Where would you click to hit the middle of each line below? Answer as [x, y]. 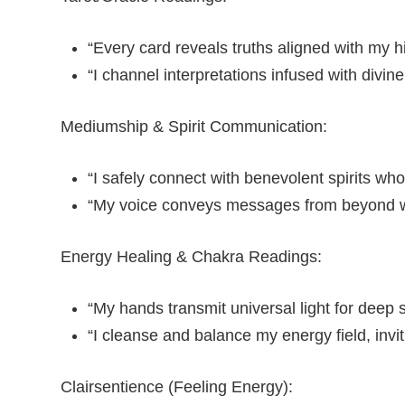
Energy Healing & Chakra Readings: [191, 257]
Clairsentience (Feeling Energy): [177, 387]
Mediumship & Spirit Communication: [194, 127]
